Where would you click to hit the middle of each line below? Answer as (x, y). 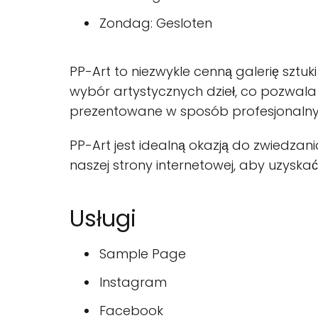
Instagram (133, 283)
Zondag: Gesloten (156, 23)
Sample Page (143, 254)
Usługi (103, 219)
